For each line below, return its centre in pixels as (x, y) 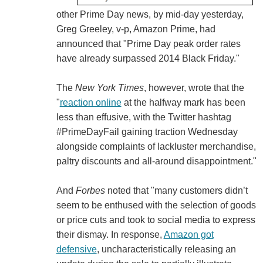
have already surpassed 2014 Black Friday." (148, 58)
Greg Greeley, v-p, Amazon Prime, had (136, 29)
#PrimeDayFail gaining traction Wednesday (147, 131)
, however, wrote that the (194, 87)
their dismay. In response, (110, 234)
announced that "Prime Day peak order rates (148, 43)
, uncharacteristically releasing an (166, 249)
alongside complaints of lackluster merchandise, (156, 146)
